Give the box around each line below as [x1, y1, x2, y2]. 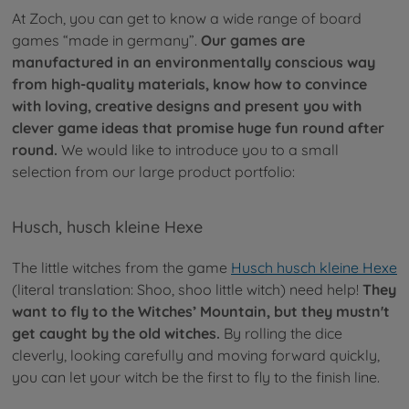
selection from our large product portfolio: [12, 162, 295, 181]
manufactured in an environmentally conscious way [12, 52, 375, 71]
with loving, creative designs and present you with [12, 96, 362, 115]
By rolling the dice [220, 324, 342, 343]
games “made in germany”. [12, 30, 201, 49]
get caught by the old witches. [12, 324, 220, 343]
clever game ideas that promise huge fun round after [12, 118, 384, 137]
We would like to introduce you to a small [58, 140, 339, 159]
